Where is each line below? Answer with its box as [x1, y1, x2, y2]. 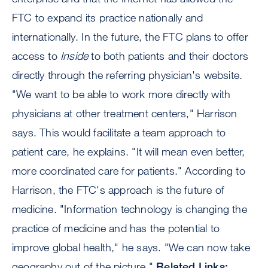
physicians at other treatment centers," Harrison [12, 106, 237, 120]
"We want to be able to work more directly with [12, 87, 231, 101]
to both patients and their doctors [88, 49, 249, 63]
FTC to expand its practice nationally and [12, 11, 203, 25]
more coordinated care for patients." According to [12, 164, 245, 178]
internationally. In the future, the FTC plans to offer [12, 30, 248, 44]
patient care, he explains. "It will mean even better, [12, 145, 245, 159]
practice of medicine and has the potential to [12, 221, 220, 235]
